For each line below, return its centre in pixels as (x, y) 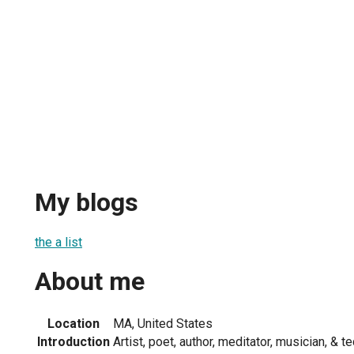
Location (73, 323)
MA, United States (163, 323)
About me (90, 282)
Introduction (73, 341)
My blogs (87, 203)
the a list (58, 242)
